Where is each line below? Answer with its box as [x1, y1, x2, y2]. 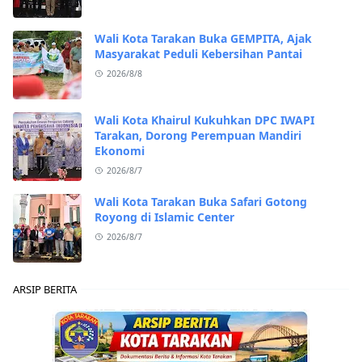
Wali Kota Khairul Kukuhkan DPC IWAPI [95, 112, 314, 128]
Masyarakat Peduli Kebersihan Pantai [95, 45, 302, 61]
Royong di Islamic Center [95, 208, 234, 225]
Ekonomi [95, 142, 145, 158]
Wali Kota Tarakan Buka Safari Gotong [95, 193, 307, 209]
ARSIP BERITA [13, 281, 77, 297]
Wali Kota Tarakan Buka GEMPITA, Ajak [95, 30, 312, 46]
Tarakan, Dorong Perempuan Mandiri [95, 127, 301, 143]
